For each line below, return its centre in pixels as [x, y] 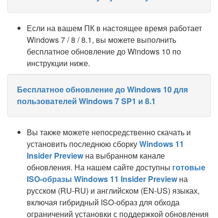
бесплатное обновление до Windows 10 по [104, 51]
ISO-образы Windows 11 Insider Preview [102, 179]
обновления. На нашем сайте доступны [100, 167]
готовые [189, 167]
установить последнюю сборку [83, 144]
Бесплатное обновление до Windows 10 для [102, 89]
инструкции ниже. [58, 63]
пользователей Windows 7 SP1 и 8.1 [86, 101]
